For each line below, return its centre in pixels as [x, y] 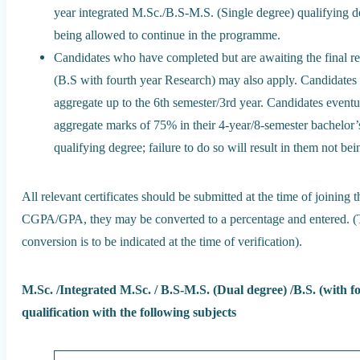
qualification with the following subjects [129, 313]
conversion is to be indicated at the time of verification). [162, 241]
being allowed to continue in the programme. [168, 35]
